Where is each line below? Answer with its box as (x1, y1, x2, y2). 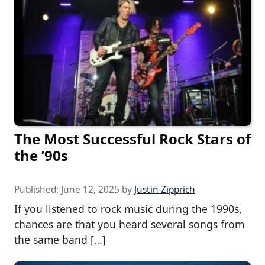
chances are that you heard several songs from (14, 217, 244, 232)
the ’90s (14, 146, 68, 166)
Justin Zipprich (134, 183, 195, 196)
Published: (14, 183, 61, 196)
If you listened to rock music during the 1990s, (14, 202, 242, 216)
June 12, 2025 (61, 183, 119, 196)
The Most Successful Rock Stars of (14, 129, 251, 149)
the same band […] (14, 232, 106, 247)
